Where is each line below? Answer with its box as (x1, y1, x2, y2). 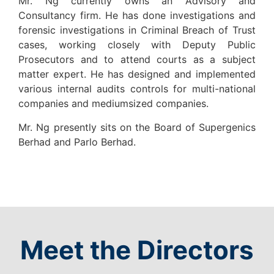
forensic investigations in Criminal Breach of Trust (18, 24, 256, 37)
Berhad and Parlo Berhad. (18, 135, 136, 148)
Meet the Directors (20, 234, 254, 265)
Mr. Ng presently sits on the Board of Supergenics (18, 120, 256, 133)
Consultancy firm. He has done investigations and (18, 9, 256, 22)
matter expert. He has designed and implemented (18, 68, 256, 81)
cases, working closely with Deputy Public (18, 39, 256, 51)
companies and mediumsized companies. (18, 97, 209, 110)
